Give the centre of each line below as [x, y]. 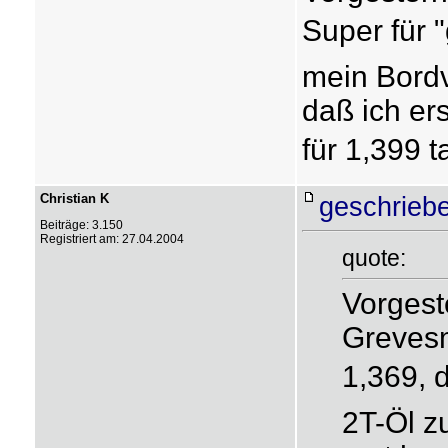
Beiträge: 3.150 [81, 225]
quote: [373, 257]
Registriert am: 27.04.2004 [111, 239]
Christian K [74, 198]
